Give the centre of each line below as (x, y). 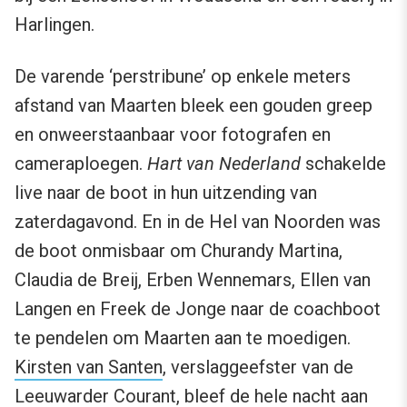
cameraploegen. (81, 164)
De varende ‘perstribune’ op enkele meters (183, 77)
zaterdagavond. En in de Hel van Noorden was (198, 222)
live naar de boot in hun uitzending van (166, 193)
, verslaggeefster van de (258, 367)
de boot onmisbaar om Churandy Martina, (179, 251)
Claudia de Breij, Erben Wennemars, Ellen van (193, 280)
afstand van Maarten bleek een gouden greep (194, 106)
